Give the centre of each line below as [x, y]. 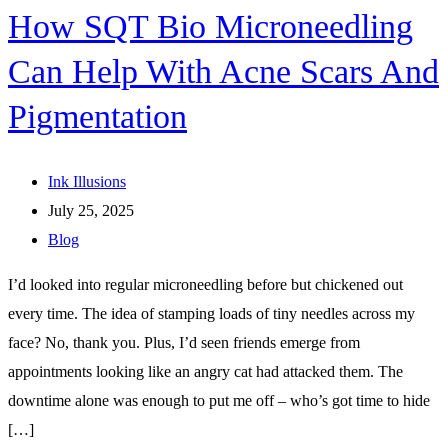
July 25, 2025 [91, 210]
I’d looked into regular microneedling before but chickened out [205, 284]
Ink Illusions [87, 181]
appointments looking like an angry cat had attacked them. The [205, 371]
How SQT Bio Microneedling [210, 26]
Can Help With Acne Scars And [223, 71]
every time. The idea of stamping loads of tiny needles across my [211, 313]
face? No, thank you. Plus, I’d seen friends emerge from [184, 342]
